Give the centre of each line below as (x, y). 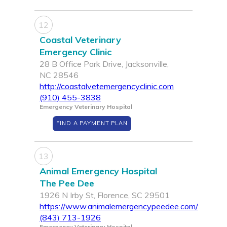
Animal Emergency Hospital (98, 171)
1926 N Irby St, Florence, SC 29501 (105, 195)
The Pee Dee (67, 183)
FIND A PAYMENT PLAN (92, 123)
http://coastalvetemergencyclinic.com (107, 86)
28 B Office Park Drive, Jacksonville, (104, 64)
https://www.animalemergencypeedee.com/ (119, 206)
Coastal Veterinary (80, 40)
